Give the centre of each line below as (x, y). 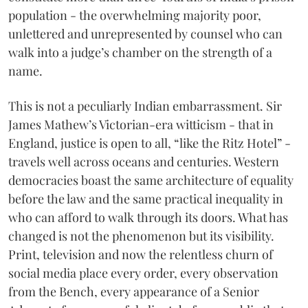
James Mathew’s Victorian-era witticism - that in (141, 125)
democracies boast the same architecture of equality (151, 180)
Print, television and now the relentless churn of (141, 255)
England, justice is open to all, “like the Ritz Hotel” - (150, 143)
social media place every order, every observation (143, 273)
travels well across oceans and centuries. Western (144, 162)
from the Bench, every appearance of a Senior (134, 292)
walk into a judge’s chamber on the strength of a (140, 53)
